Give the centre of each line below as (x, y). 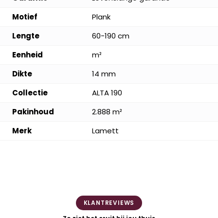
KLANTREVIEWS (109, 202)
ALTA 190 (107, 92)
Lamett (105, 130)
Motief (25, 17)
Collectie (30, 92)
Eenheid (27, 54)
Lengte (26, 36)
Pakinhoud (33, 111)
